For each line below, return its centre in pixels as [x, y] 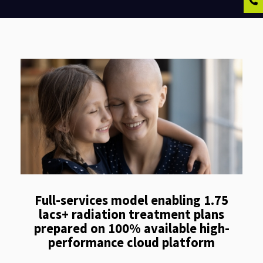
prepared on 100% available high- [131, 228]
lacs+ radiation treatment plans [131, 214]
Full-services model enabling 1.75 [131, 200]
